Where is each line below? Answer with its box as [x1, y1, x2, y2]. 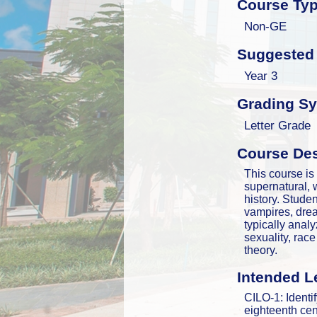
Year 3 [244, 68, 278, 83]
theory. [244, 243, 278, 256]
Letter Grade [244, 117, 311, 132]
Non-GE [244, 18, 287, 33]
